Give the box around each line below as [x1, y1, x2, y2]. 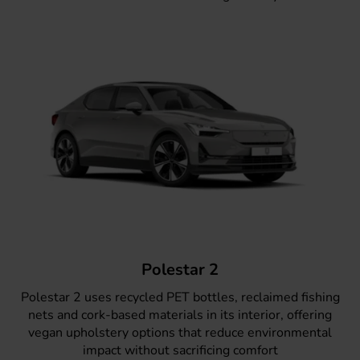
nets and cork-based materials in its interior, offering [28, 306, 332, 325]
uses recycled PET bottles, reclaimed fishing [80, 288, 340, 307]
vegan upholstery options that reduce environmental [28, 324, 332, 342]
